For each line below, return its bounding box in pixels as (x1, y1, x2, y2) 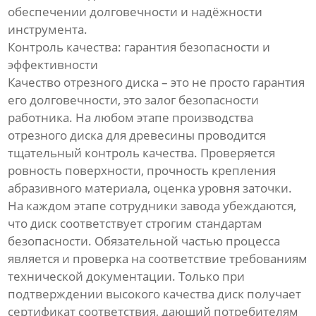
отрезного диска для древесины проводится (8, 127, 267, 144)
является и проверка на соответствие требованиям (8, 250, 308, 267)
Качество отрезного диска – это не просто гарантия (8, 74, 305, 91)
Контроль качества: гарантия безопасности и (8, 39, 271, 56)
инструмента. (8, 21, 88, 38)
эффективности (8, 56, 99, 73)
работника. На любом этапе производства (8, 109, 254, 126)
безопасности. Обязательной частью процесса (8, 233, 281, 250)
